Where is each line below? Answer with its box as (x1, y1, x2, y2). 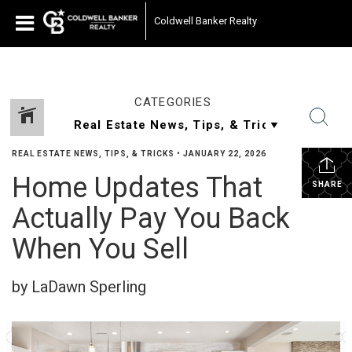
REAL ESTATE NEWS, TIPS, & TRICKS (12, 149, 174, 158)
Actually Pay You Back (12, 202, 290, 235)
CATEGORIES (134, 95, 211, 109)
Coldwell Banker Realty (154, 15, 257, 27)
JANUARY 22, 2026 (183, 149, 266, 158)
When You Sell (12, 233, 189, 266)
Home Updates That (12, 171, 262, 204)
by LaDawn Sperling (12, 277, 146, 296)
